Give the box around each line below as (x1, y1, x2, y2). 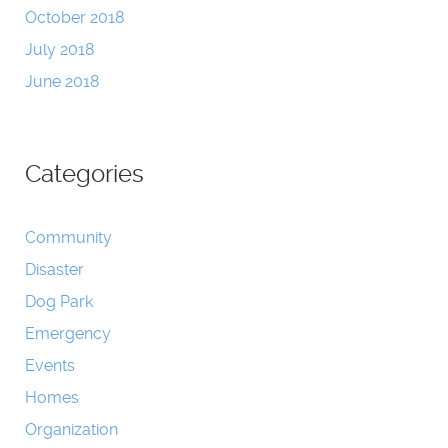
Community (25, 227, 112, 247)
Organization (25, 419, 118, 439)
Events (25, 355, 75, 375)
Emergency (25, 323, 111, 343)
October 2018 (25, 7, 124, 27)
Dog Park (25, 291, 93, 311)
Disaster (25, 259, 84, 279)
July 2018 (25, 39, 94, 59)
